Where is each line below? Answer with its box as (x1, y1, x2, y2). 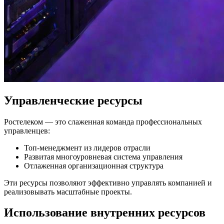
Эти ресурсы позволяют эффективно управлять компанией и (4, 178, 212, 187)
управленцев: (4, 126, 50, 135)
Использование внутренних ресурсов (4, 206, 205, 219)
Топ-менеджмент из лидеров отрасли (24, 143, 150, 152)
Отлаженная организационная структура (24, 161, 163, 170)
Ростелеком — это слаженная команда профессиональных (4, 117, 202, 126)
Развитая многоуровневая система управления (24, 152, 182, 161)
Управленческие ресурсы (4, 93, 142, 107)
